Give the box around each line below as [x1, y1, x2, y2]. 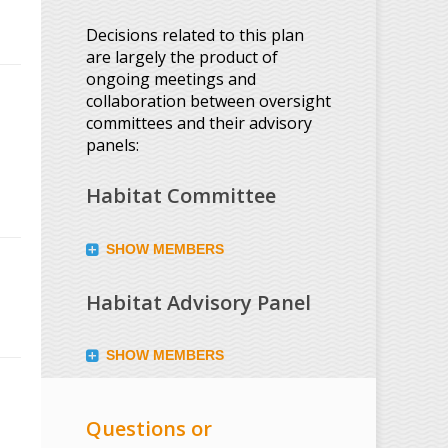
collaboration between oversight [86, 89, 331, 112]
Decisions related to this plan [86, 23, 304, 46]
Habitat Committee [86, 182, 276, 210]
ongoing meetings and [86, 67, 256, 90]
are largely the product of [86, 45, 278, 68]
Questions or [86, 414, 212, 442]
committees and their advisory [86, 111, 312, 134]
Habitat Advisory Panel [86, 288, 311, 316]
